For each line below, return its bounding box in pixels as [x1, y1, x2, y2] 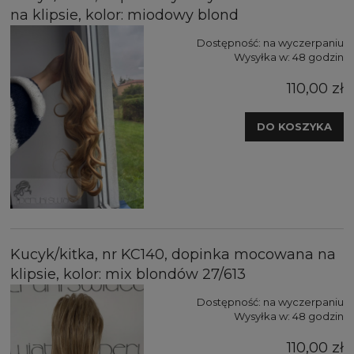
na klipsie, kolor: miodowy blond [10, 6, 239, 24]
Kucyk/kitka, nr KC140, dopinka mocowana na [10, 246, 336, 264]
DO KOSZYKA [257, 120, 332, 134]
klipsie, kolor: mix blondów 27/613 [10, 265, 246, 284]
